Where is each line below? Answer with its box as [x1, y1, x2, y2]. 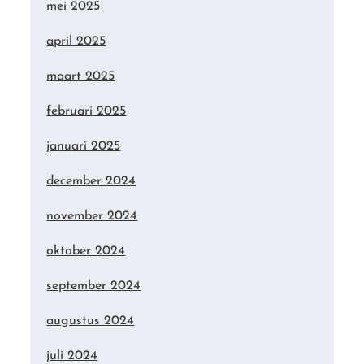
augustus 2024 [46, 314, 135, 328]
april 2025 [46, 35, 106, 49]
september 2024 [46, 279, 141, 293]
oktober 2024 [46, 245, 126, 258]
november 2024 [46, 210, 138, 223]
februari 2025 [46, 105, 127, 119]
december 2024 [46, 175, 136, 188]
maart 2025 [46, 70, 115, 84]
